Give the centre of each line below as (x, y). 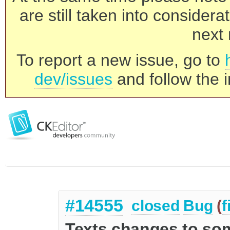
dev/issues (73, 79)
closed (156, 206)
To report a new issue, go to (121, 60)
